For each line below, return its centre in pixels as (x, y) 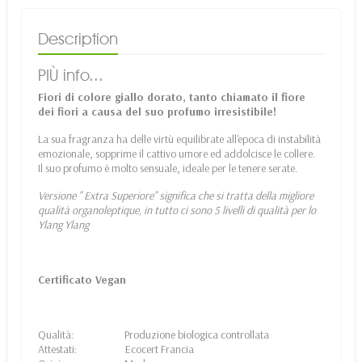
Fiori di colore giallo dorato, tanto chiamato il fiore (172, 97)
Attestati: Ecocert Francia (116, 349)
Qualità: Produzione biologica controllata (154, 335)
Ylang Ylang (63, 225)
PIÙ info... (71, 76)
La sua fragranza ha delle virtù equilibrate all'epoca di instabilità (179, 139)
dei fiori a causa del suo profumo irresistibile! (159, 112)
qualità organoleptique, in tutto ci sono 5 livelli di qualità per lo (177, 210)
